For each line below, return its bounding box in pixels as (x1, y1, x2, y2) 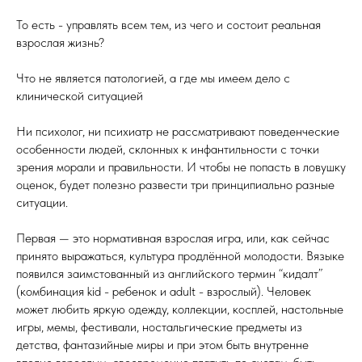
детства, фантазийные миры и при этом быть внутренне (16, 337, 309, 352)
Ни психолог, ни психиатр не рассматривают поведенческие (16, 124, 339, 139)
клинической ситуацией (16, 88, 143, 103)
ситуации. (16, 195, 68, 210)
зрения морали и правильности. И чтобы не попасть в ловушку (16, 159, 346, 175)
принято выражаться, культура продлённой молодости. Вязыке (16, 248, 344, 263)
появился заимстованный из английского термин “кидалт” (16, 266, 322, 281)
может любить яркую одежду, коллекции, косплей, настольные (16, 301, 343, 317)
